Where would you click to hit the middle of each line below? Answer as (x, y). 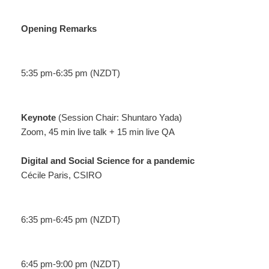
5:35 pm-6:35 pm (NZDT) (71, 73)
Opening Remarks (59, 29)
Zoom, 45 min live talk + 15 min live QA (98, 132)
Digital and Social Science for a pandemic (108, 161)
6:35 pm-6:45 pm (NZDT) (71, 220)
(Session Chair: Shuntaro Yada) (119, 118)
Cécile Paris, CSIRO (62, 175)
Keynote (38, 118)
